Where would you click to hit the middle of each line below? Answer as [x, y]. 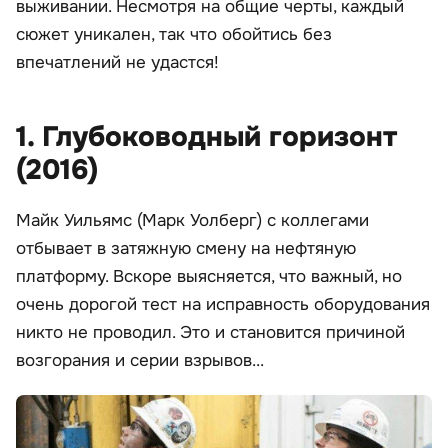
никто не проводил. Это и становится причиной [210, 333]
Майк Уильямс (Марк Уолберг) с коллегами [192, 221]
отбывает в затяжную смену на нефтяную [186, 249]
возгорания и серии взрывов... [140, 361]
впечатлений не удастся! [117, 63]
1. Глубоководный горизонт [206, 137]
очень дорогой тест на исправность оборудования [223, 305]
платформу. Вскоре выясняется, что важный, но [209, 277]
